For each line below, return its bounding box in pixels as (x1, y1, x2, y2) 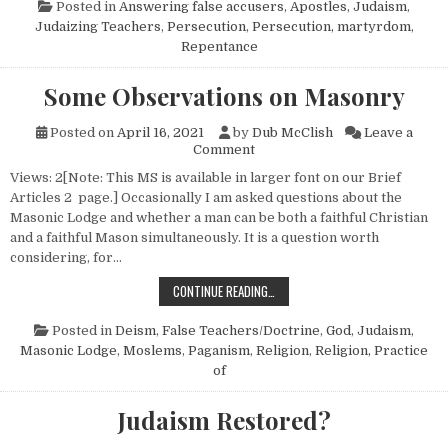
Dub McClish (251, 125, 333, 141)
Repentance (181, 39, 258, 55)
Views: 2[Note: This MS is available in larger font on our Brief (10, 170, 401, 186)
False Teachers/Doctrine (162, 323, 320, 339)
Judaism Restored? (117, 404, 331, 437)
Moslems (123, 343, 182, 359)
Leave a (363, 125, 413, 141)
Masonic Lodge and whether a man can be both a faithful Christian (10, 210, 428, 226)
